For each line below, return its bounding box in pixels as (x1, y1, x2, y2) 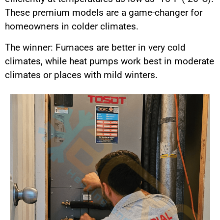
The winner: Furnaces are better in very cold (5, 41, 186, 53)
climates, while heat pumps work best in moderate (5, 55, 214, 67)
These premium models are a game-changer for (5, 7, 202, 19)
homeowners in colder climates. (5, 21, 138, 32)
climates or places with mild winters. (5, 69, 158, 81)
